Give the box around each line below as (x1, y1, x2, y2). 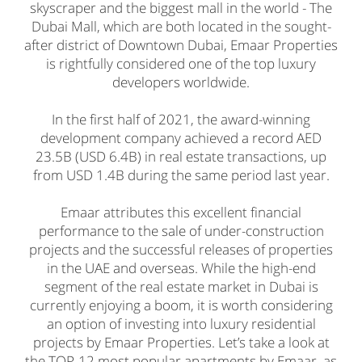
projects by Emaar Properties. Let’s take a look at (32, 332, 330, 351)
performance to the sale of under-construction (38, 221, 324, 240)
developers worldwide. (112, 72, 250, 91)
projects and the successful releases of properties (29, 239, 333, 259)
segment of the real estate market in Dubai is (44, 276, 318, 296)
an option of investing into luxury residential (46, 314, 316, 333)
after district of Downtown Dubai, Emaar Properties (24, 35, 338, 54)
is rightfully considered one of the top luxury (46, 53, 316, 73)
